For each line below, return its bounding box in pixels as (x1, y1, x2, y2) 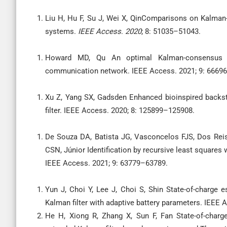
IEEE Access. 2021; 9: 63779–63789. (45, 159, 168, 168)
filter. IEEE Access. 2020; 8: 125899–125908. (45, 106, 195, 115)
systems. (45, 27, 76, 36)
